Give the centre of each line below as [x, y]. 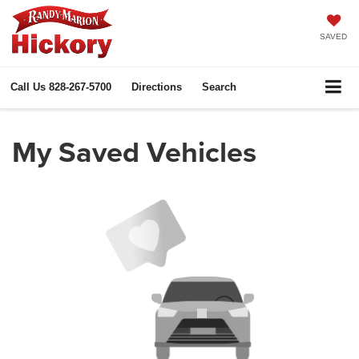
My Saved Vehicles [134, 151]
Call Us [28, 87]
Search [219, 87]
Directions [157, 87]
